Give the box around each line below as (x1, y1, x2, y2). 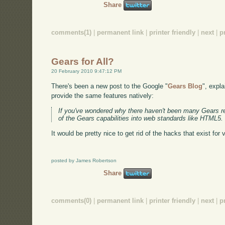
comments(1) (51, 28, 92, 36)
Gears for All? (51, 56, 115, 67)
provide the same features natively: (51, 92, 154, 100)
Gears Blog (168, 82, 203, 90)
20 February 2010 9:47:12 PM (51, 68, 122, 74)
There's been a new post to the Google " (51, 82, 168, 90)
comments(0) (51, 197, 92, 205)
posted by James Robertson (51, 158, 117, 164)
